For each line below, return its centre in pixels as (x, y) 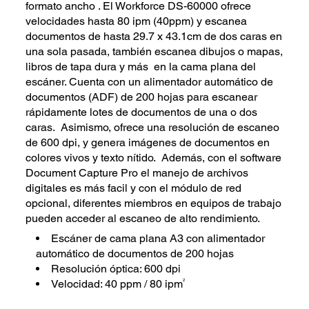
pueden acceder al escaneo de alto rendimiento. (143, 218)
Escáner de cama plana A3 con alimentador (158, 239)
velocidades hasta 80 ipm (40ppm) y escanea (137, 21)
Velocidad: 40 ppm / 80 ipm (117, 284)
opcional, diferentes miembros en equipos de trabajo (154, 203)
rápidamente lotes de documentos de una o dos (142, 112)
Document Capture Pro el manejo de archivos (137, 172)
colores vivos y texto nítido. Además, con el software (154, 157)
